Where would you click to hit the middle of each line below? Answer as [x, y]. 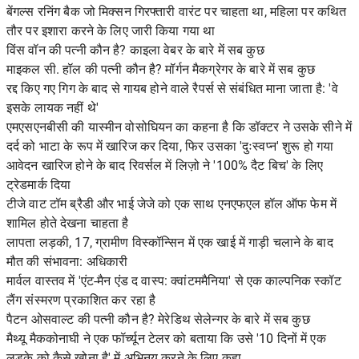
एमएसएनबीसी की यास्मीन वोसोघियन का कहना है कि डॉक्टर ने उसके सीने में [179, 127]
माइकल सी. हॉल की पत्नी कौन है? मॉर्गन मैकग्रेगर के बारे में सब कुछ [161, 70]
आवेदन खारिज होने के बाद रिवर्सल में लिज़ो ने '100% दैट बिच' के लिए [165, 166]
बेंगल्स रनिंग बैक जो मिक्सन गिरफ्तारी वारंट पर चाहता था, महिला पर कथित [177, 12]
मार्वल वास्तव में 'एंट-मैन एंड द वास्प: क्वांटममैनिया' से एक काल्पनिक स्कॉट [174, 281]
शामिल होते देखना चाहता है [68, 224]
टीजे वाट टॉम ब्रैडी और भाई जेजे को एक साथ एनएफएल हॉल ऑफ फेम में [172, 204]
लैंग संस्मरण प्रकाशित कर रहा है [81, 301]
